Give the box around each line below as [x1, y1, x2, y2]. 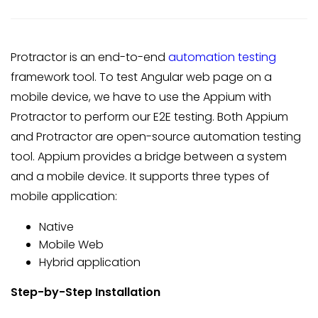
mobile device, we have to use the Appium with [11, 89, 271, 105]
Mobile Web [39, 236, 104, 253]
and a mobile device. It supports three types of [11, 168, 270, 185]
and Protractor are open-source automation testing [11, 128, 301, 145]
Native [39, 219, 74, 235]
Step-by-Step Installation [11, 284, 160, 300]
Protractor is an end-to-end [11, 49, 168, 65]
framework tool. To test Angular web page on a [11, 69, 272, 85]
